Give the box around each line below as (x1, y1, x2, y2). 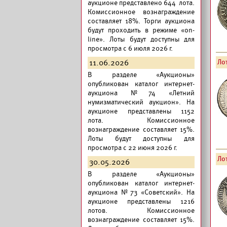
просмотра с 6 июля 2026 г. (88, 44, 173, 53)
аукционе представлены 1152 (88, 107, 195, 116)
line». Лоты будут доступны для (88, 35, 195, 44)
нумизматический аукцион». (88, 98, 181, 106)
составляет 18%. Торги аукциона (88, 17, 195, 25)
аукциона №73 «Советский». (88, 188, 183, 197)
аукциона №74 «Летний (88, 89, 195, 97)
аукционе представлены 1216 (88, 197, 195, 206)
